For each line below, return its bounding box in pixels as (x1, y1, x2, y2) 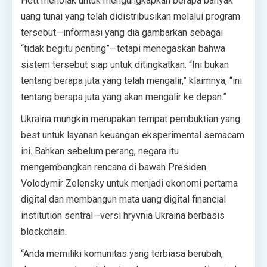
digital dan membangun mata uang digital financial (21, 194, 226, 205)
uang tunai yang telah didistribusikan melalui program (21, 11, 240, 22)
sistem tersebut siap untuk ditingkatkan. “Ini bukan (21, 59, 229, 70)
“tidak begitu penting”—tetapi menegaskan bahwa (21, 43, 225, 54)
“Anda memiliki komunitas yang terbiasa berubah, (21, 248, 223, 259)
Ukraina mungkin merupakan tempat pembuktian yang (21, 113, 240, 125)
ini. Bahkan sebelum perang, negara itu (21, 145, 179, 157)
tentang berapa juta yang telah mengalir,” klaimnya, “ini (21, 75, 242, 86)
